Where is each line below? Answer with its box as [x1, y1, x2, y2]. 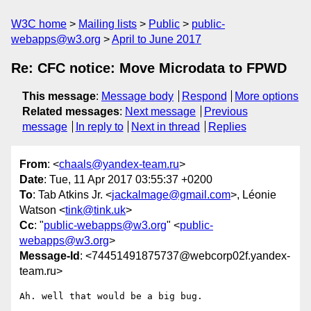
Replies [208, 121, 246, 133]
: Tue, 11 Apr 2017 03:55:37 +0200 [44, 174, 212, 186]
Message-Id [19, 250, 80, 262]
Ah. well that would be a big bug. [19, 291, 203, 302]
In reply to [75, 121, 124, 133]
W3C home [11, 18, 67, 30]
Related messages [22, 106, 119, 117]
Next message [125, 106, 196, 117]
